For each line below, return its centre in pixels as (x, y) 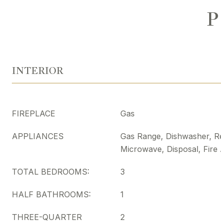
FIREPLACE (34, 113)
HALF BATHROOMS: (51, 194)
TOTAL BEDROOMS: (51, 172)
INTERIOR (37, 71)
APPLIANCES (38, 136)
